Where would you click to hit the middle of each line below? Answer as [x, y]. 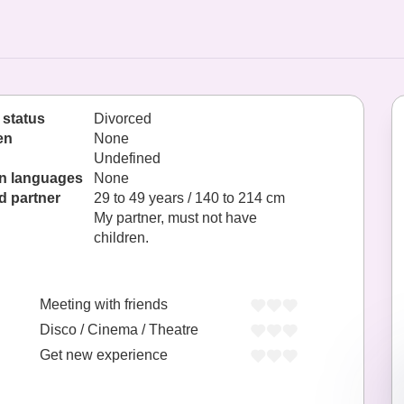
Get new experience [104, 355]
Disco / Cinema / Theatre [119, 330]
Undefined [127, 158]
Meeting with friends [104, 305]
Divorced [123, 119]
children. [121, 238]
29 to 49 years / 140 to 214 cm [189, 198]
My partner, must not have [175, 218]
